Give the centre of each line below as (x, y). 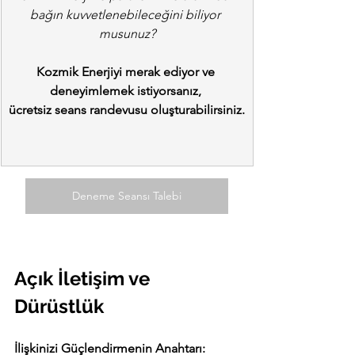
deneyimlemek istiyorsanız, (127, 91)
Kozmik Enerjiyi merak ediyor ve (127, 72)
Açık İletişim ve (84, 279)
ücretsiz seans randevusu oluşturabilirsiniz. (127, 110)
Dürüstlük (59, 307)
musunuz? (127, 34)
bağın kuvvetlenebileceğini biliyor (127, 15)
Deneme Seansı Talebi (127, 196)
